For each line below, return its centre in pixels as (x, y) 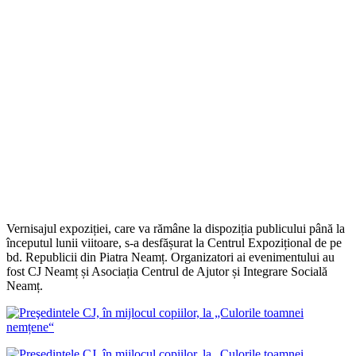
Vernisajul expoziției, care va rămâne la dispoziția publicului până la (176, 228)
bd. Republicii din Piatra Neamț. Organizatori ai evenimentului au (170, 257)
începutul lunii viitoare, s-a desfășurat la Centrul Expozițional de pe (174, 242)
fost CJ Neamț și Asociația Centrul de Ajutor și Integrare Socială (167, 271)
